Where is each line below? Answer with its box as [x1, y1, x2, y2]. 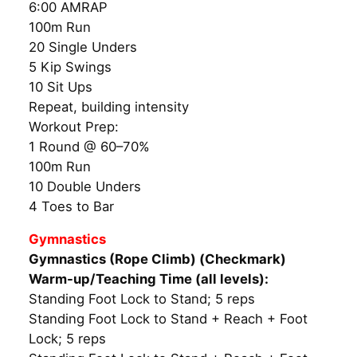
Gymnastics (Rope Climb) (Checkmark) [29, 251, 286, 268]
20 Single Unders [29, 38, 137, 55]
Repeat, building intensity [29, 98, 189, 115]
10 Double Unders [29, 178, 141, 194]
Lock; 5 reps [29, 331, 106, 347]
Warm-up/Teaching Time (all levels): [29, 271, 269, 288]
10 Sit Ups [29, 78, 92, 95]
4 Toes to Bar [29, 198, 114, 214]
